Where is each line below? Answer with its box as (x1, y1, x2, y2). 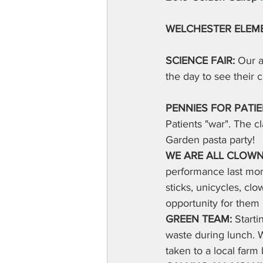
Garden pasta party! (166, 134, 255, 146)
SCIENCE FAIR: (166, 55, 235, 66)
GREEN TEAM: (166, 213, 235, 225)
